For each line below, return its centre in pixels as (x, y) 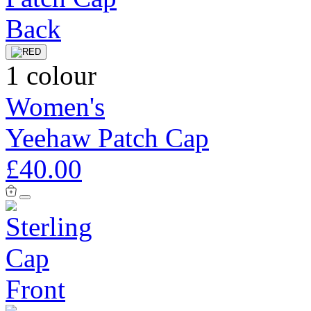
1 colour (51, 75)
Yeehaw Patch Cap (107, 137)
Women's (55, 106)
